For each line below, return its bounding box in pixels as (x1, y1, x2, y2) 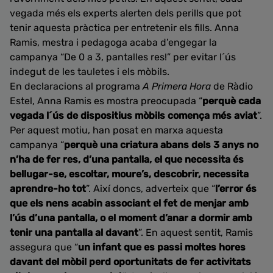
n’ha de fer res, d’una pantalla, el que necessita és (10, 154, 244, 165)
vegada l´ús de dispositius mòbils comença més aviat (10, 110, 257, 121)
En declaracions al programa (10, 80, 143, 92)
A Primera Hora (143, 80, 211, 92)
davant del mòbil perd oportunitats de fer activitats (10, 256, 251, 268)
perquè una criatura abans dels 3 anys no (64, 139, 258, 151)
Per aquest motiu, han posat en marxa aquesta (10, 124, 223, 136)
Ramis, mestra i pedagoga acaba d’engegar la (10, 37, 217, 48)
